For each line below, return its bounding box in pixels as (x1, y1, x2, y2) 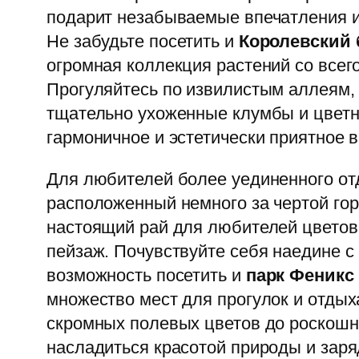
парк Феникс (245, 264, 354, 285)
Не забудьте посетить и (46, 30, 239, 51)
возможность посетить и (46, 264, 246, 285)
